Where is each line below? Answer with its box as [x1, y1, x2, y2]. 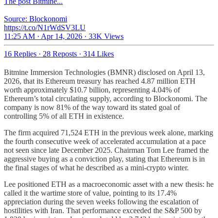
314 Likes [83, 50, 114, 58]
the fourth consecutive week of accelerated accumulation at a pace [4, 137, 206, 146]
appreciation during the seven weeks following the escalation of [4, 198, 199, 206]
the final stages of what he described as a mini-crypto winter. [4, 163, 189, 172]
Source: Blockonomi [4, 15, 67, 23]
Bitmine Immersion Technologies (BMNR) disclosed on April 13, [4, 68, 205, 77]
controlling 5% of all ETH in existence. [4, 112, 124, 121]
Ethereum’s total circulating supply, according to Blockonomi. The [4, 94, 207, 103]
